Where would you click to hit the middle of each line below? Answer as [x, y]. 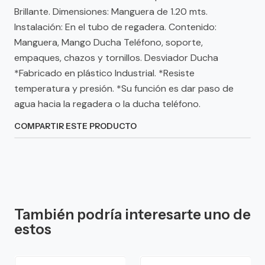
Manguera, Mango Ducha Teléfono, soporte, [109, 42]
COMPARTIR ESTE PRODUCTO [75, 126]
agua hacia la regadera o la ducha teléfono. [107, 104]
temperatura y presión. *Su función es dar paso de [124, 88]
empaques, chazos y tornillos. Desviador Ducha [116, 58]
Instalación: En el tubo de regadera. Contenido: [115, 27]
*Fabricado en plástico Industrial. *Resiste [104, 73]
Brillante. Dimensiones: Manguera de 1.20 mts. [111, 12]
